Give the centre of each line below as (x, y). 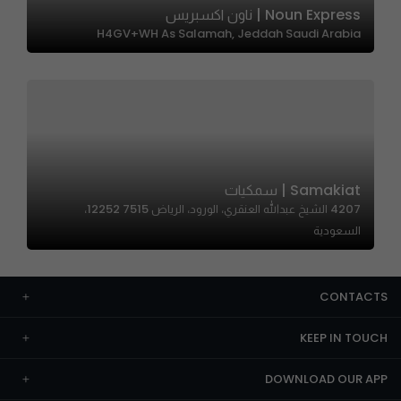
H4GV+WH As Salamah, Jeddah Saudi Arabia (229, 34)
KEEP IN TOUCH (344, 338)
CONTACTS (354, 297)
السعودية (337, 230)
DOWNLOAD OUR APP (326, 379)
